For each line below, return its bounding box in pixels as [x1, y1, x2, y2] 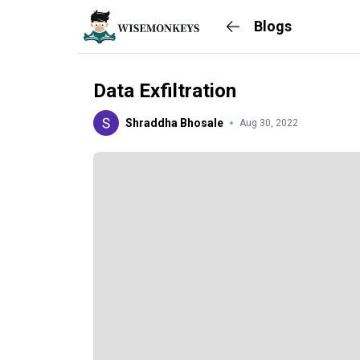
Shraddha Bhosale [125, 116, 223, 129]
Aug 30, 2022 [239, 117, 298, 129]
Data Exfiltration [93, 79, 236, 102]
